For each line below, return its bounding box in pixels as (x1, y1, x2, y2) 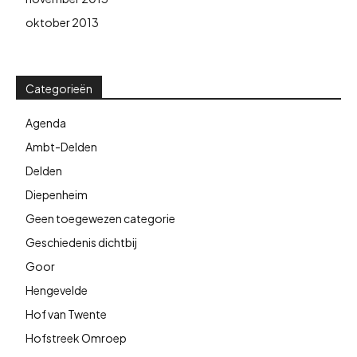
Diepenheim (25, 186, 88, 202)
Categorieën (25, 80, 92, 96)
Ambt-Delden (25, 139, 97, 154)
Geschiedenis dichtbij (25, 234, 137, 249)
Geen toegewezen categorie (25, 210, 175, 226)
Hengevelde (25, 282, 88, 297)
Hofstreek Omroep (25, 330, 127, 345)
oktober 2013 (25, 14, 99, 29)
